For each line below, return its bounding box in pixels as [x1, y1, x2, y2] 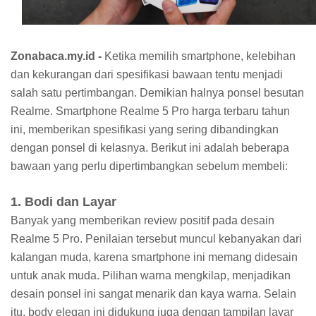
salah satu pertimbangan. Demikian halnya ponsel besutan [11, 87, 304, 99]
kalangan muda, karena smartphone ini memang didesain [11, 251, 298, 264]
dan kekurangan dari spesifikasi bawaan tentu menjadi [11, 68, 283, 81]
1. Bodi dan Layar [11, 195, 116, 209]
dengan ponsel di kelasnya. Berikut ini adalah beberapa [11, 142, 289, 154]
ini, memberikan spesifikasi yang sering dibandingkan [11, 123, 279, 136]
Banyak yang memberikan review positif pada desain [11, 214, 274, 227]
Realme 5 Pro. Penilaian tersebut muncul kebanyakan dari [11, 233, 302, 245]
